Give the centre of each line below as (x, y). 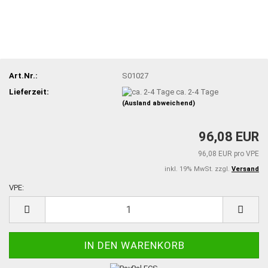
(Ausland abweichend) (159, 103)
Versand (245, 169)
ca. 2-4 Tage (197, 92)
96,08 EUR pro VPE (229, 153)
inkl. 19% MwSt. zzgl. (198, 169)
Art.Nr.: (23, 75)
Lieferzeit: (29, 92)
